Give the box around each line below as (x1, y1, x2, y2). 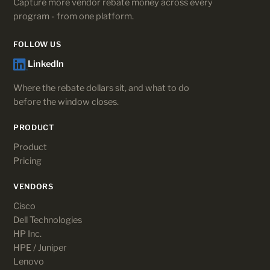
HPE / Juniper (13, 242, 67, 253)
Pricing (13, 155, 42, 166)
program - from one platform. (13, 11, 134, 22)
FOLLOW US (13, 40, 61, 49)
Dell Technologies (13, 214, 82, 225)
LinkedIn (27, 58, 64, 69)
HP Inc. (13, 228, 42, 239)
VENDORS (13, 181, 54, 191)
